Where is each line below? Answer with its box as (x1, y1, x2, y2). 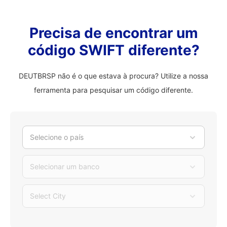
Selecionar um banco (30, 162, 99, 171)
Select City (30, 192, 66, 200)
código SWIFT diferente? (27, 42, 200, 59)
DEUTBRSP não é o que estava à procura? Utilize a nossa (19, 71, 208, 80)
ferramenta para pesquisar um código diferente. (34, 86, 193, 94)
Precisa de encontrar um (29, 24, 198, 42)
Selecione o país (30, 133, 84, 141)
